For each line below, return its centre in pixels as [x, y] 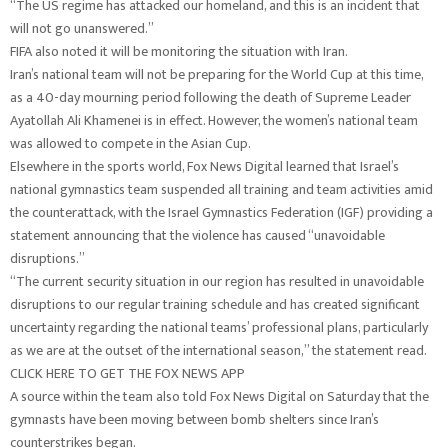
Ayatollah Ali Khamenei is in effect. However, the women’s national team [214, 120]
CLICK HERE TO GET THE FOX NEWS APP [127, 373]
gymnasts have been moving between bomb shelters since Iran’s [194, 419]
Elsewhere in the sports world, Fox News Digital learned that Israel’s [204, 166]
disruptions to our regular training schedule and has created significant [215, 304]
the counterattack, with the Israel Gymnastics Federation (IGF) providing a [221, 212]
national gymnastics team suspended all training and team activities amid [221, 189]
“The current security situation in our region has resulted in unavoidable [217, 281]
